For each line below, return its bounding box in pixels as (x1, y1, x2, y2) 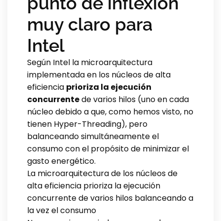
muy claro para (27, 13, 152, 35)
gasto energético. (27, 155, 96, 167)
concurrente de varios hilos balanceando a (27, 192, 193, 204)
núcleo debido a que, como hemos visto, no (27, 106, 193, 117)
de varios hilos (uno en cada (79, 93, 189, 105)
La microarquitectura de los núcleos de (27, 167, 178, 179)
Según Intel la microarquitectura (27, 56, 152, 68)
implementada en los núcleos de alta (27, 69, 171, 80)
